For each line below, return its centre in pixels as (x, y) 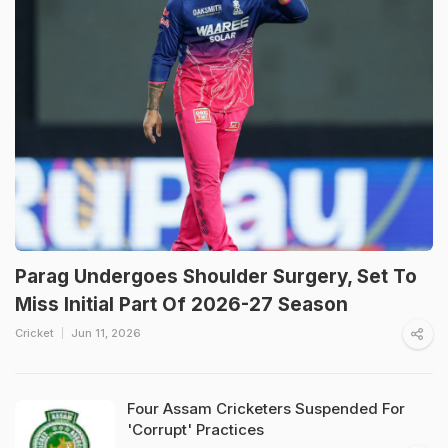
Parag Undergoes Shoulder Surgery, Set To (216, 276)
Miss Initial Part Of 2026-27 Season (181, 304)
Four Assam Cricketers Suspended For (266, 408)
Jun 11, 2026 (106, 332)
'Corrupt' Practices (195, 429)
